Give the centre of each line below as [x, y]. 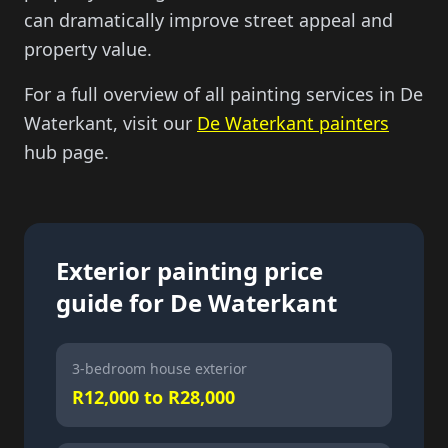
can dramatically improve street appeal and [208, 20]
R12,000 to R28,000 [153, 397]
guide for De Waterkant [196, 302]
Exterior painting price [189, 270]
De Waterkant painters [293, 123]
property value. [88, 49]
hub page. [66, 152]
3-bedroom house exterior [159, 368]
